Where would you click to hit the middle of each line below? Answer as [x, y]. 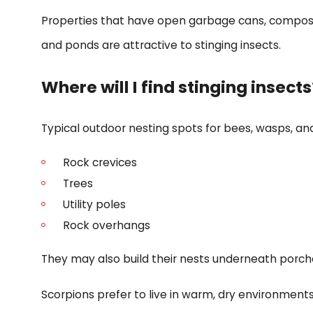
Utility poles [94, 204]
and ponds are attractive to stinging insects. [161, 45]
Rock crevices [100, 162]
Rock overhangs [106, 225]
